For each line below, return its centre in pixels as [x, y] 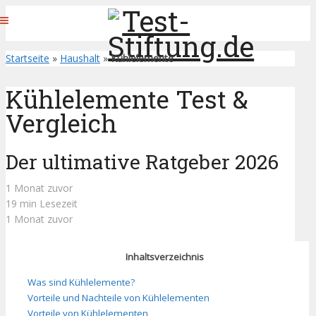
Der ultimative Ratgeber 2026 [142, 162]
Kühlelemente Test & [127, 99]
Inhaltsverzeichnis [164, 257]
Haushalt [80, 58]
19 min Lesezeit [42, 204]
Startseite [28, 58]
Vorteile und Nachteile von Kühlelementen [119, 297]
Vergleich [61, 123]
